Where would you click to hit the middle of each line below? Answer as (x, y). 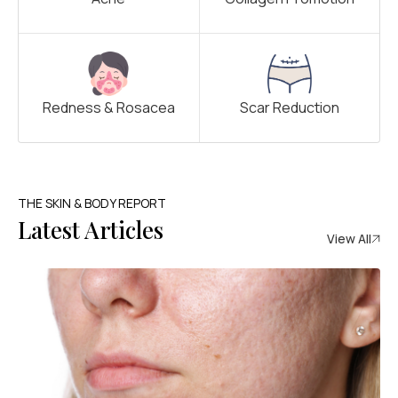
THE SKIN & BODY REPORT (92, 203)
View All (349, 238)
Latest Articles (91, 229)
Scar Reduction (289, 107)
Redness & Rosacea (108, 107)
